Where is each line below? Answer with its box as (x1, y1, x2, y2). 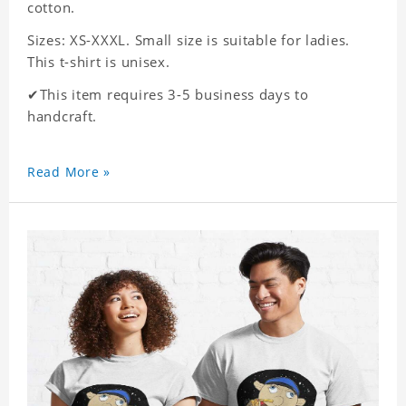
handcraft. (27, 107, 98, 126)
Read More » (27, 163, 111, 181)
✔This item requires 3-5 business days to (27, 85, 309, 104)
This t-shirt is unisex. (27, 53, 170, 72)
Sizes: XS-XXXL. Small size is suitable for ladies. (27, 31, 350, 50)
